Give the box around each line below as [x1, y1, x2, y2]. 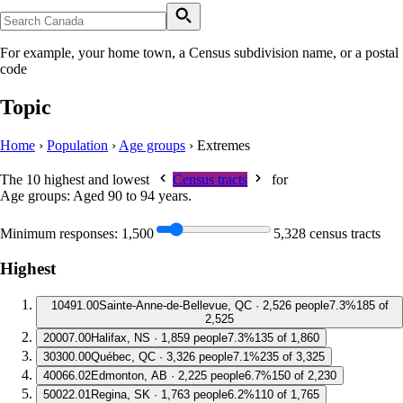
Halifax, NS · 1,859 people [91, 330, 228, 345]
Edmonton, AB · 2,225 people [91, 368, 245, 382]
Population [47, 138, 108, 154]
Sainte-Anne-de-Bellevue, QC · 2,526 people [98, 298, 329, 312]
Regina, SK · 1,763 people [91, 387, 228, 401]
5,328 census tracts [273, 226, 381, 242]
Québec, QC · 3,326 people [91, 349, 233, 363]
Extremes [197, 138, 250, 154]
